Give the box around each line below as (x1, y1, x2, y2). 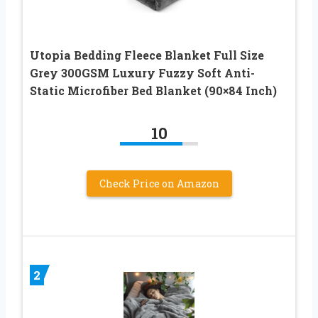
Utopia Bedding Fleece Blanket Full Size (30, 48, 264, 63)
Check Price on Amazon (99, 177, 219, 191)
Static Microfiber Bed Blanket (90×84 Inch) (30, 83, 277, 99)
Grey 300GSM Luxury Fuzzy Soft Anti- (30, 65, 255, 81)
